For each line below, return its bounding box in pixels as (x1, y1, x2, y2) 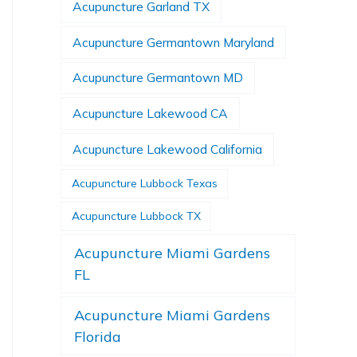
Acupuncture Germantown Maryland (73, 33, 275, 50)
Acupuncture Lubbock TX (71, 208, 201, 223)
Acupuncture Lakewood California (73, 140, 263, 157)
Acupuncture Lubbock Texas (71, 175, 218, 190)
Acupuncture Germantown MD (73, 69, 244, 86)
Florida (74, 327, 122, 346)
